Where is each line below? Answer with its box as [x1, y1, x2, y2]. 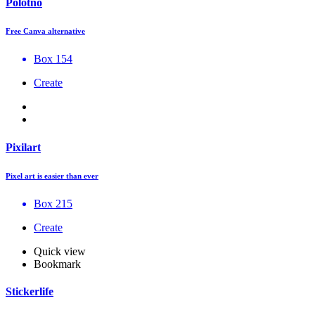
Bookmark [34, 257, 81, 270]
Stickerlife [6, 285, 53, 297]
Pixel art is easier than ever [6, 171, 98, 180]
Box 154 [34, 53, 72, 65]
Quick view [34, 245, 86, 257]
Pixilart [6, 141, 41, 153]
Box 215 [34, 197, 72, 210]
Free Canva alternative [6, 27, 85, 36]
